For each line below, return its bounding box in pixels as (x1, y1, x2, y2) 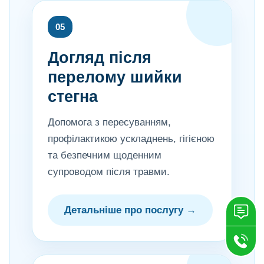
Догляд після (48, 49, 151, 67)
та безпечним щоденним (48, 150, 161, 161)
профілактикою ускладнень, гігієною (48, 133, 214, 144)
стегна (48, 88, 98, 105)
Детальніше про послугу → (64, 204, 196, 216)
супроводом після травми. (48, 166, 170, 177)
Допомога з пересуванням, (48, 117, 171, 128)
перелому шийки (48, 68, 182, 86)
